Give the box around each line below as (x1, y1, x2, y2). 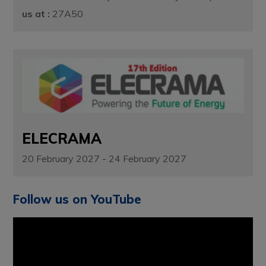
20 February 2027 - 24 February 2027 (22, 153, 187, 165)
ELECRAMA (22, 129, 102, 148)
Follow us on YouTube (13, 192, 142, 207)
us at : (22, 7, 50, 20)
